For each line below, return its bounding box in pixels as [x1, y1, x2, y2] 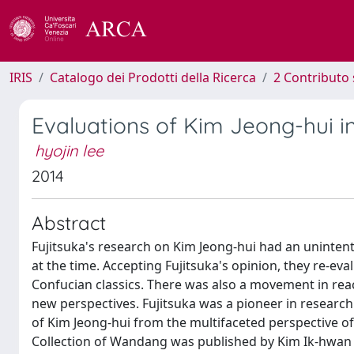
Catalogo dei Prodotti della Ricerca [50, 69, 256, 86]
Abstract [32, 211, 106, 235]
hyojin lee [35, 141, 104, 160]
